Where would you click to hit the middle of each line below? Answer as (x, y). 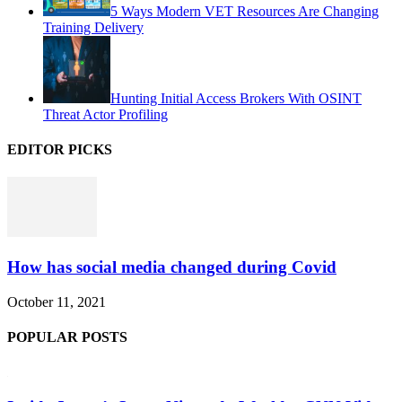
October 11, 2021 (57, 301)
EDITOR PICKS (60, 150)
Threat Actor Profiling (105, 114)
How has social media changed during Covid (172, 267)
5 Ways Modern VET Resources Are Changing (245, 11)
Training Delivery (93, 27)
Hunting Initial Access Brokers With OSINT (236, 98)
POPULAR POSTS (67, 337)
